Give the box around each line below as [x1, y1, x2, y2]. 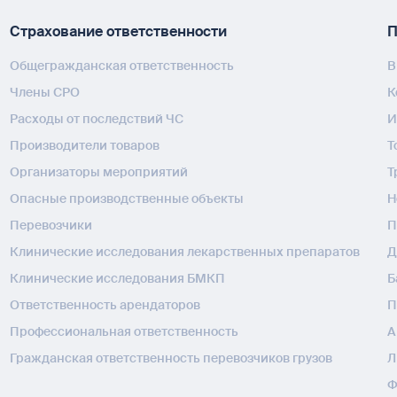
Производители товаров [10, 136, 160, 153]
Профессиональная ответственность [10, 323, 239, 339]
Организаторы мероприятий [10, 163, 189, 180]
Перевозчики [10, 216, 93, 233]
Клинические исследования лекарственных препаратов [10, 243, 361, 260]
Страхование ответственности [10, 21, 228, 41]
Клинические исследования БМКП [10, 269, 226, 286]
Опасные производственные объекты [10, 190, 245, 206]
